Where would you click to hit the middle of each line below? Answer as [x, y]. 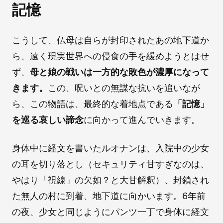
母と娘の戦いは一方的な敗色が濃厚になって [119, 72]
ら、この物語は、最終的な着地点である [93, 104]
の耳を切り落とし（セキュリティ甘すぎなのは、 [111, 164]
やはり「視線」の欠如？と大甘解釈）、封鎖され [111, 180]
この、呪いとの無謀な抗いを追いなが [124, 88]
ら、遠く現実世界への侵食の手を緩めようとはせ [111, 56]
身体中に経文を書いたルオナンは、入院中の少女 [111, 148]
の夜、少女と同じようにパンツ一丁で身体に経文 [111, 212]
